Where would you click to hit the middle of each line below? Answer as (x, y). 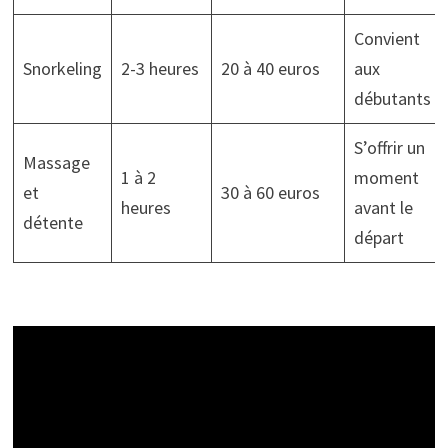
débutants (392, 98)
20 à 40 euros (270, 68)
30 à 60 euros (270, 192)
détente (52, 222)
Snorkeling (62, 68)
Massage (56, 162)
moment (386, 177)
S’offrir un (389, 147)
